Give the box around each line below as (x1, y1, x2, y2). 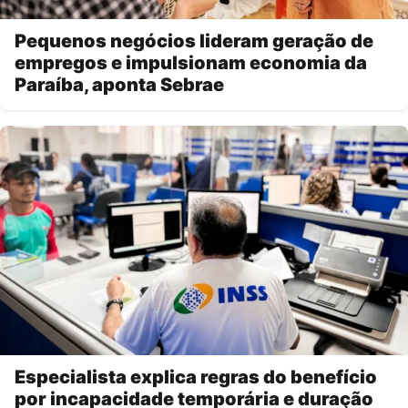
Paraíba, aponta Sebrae (15, 74, 224, 97)
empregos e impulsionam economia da (15, 52, 367, 75)
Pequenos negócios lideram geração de (15, 30, 373, 53)
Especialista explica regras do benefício (15, 366, 377, 389)
